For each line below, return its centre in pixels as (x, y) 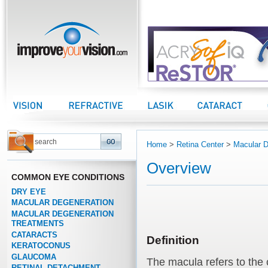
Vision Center (36, 100)
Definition (173, 240)
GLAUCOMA (33, 257)
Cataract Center (225, 100)
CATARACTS (34, 234)
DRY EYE (28, 191)
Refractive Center (98, 100)
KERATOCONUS (41, 246)
